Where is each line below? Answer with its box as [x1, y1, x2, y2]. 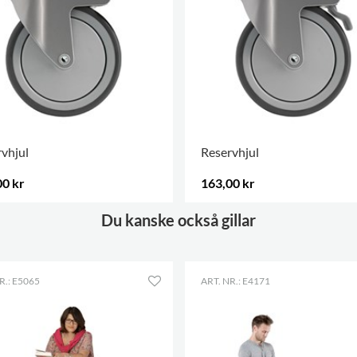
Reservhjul [200, 143, 259, 159]
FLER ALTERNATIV [200, 208, 282, 221]
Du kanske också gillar [101, 210, 256, 229]
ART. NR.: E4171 [200, 275, 270, 287]
